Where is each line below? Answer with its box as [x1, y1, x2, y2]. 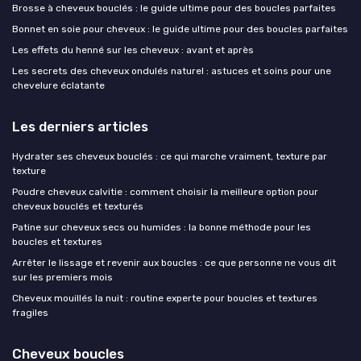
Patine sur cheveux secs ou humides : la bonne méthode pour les [12, 221, 311, 233]
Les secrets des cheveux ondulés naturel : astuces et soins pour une [12, 64, 331, 77]
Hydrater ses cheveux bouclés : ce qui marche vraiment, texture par [12, 150, 327, 162]
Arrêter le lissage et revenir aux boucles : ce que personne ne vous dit [12, 256, 336, 268]
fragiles [12, 306, 48, 318]
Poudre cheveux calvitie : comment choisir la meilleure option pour [12, 185, 318, 197]
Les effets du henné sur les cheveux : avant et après [12, 44, 254, 56]
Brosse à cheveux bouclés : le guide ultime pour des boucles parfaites [12, 2, 336, 14]
